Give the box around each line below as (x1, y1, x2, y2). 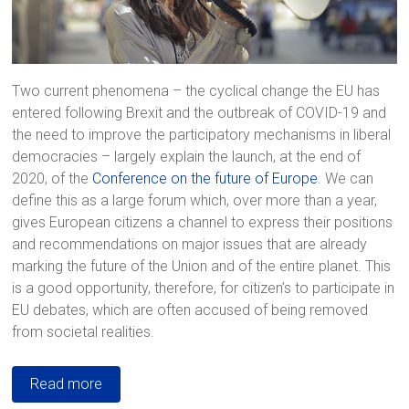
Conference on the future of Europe (92, 170, 319, 187)
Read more (30, 375, 103, 393)
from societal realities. (12, 323, 155, 341)
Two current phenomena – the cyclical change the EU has (12, 82, 381, 100)
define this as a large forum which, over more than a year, (12, 192, 378, 209)
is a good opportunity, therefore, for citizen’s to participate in (12, 279, 395, 297)
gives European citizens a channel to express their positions (12, 214, 393, 231)
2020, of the (12, 170, 93, 187)
